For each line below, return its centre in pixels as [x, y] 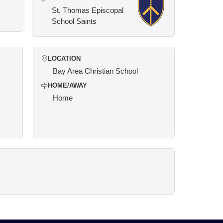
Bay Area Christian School [95, 71]
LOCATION [64, 59]
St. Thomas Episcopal [87, 10]
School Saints [74, 21]
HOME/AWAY [67, 86]
